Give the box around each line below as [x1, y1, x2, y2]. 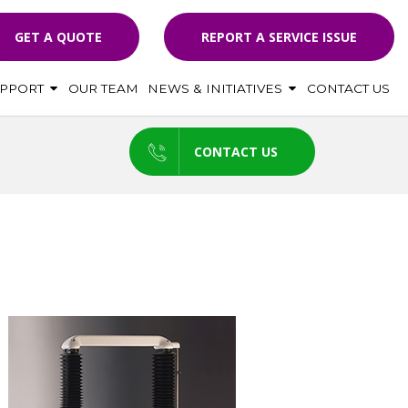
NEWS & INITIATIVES [148, 81, 286, 96]
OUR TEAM [68, 81, 138, 96]
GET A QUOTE [15, 28, 102, 46]
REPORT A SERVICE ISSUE [201, 28, 357, 46]
